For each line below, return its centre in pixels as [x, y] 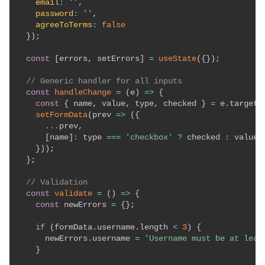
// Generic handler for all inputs [104, 81]
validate [73, 194]
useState [177, 59]
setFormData [62, 115]
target [244, 104]
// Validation [57, 182]
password [54, 14]
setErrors [116, 59]
